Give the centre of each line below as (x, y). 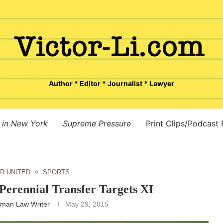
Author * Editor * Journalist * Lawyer (111, 83)
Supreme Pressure (97, 123)
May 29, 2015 (87, 204)
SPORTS (56, 172)
